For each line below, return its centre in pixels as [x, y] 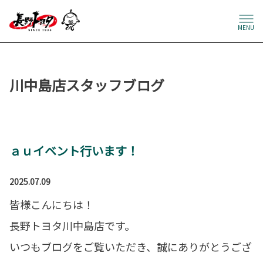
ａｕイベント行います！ [74, 151]
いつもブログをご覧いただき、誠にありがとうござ [131, 247]
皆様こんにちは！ [52, 205]
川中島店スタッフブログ [87, 85]
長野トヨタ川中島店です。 [72, 226]
